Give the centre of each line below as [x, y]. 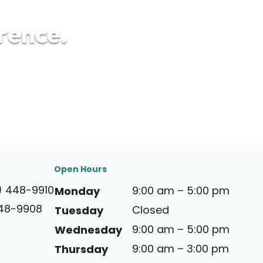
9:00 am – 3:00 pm [181, 248]
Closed [151, 210]
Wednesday [88, 230]
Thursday [81, 249]
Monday [77, 191]
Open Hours [80, 169]
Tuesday [79, 210]
